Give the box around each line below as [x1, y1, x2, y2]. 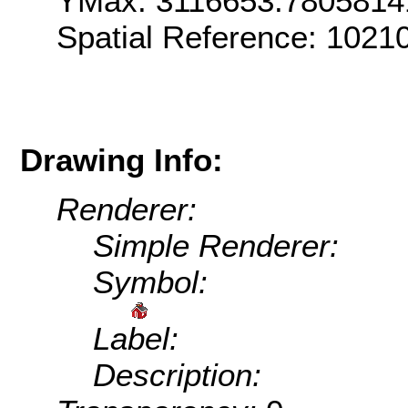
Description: [93, 357, 261, 393]
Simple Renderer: [93, 228, 339, 264]
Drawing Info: [20, 141, 223, 178]
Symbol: [93, 264, 208, 301]
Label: [93, 321, 178, 357]
